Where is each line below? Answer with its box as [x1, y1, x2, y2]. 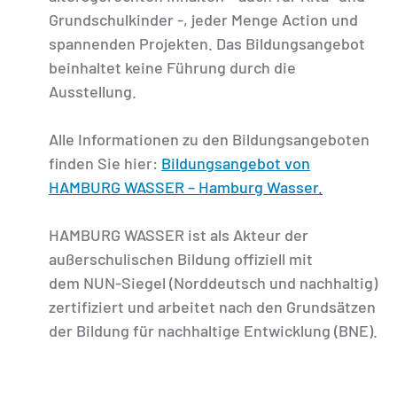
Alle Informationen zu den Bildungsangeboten [49, 129, 370, 150]
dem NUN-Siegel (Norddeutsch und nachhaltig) [49, 273, 378, 293]
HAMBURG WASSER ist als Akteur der [49, 225, 308, 245]
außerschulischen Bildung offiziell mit [49, 249, 313, 269]
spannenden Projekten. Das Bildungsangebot [49, 34, 365, 54]
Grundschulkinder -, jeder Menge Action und [49, 10, 358, 30]
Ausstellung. [49, 82, 136, 102]
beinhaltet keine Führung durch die [49, 58, 296, 78]
